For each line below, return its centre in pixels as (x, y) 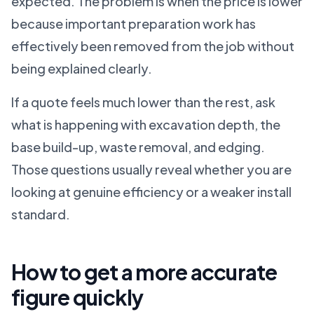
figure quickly (77, 297)
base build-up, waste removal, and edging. (138, 147)
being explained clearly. (82, 68)
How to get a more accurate (144, 272)
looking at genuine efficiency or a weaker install (151, 192)
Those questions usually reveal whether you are (151, 169)
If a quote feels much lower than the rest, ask (143, 102)
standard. (41, 214)
